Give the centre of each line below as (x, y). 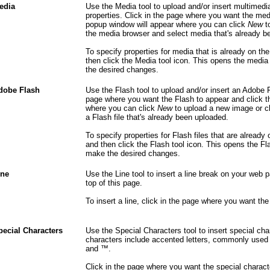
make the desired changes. (133, 154)
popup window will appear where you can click (167, 25)
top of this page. (114, 183)
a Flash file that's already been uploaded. (157, 118)
